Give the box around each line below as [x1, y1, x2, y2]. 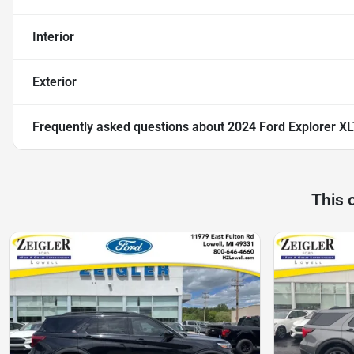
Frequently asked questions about [32, 119, 228, 135]
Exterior [32, 74, 77, 90]
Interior [32, 29, 74, 45]
